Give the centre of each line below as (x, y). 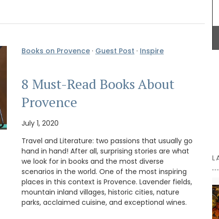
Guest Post (115, 51)
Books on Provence (56, 51)
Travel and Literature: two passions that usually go (107, 141)
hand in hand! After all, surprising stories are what (105, 151)
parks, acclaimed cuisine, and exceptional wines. (104, 202)
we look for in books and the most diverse (93, 161)
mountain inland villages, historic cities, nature (100, 192)
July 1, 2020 (40, 123)
